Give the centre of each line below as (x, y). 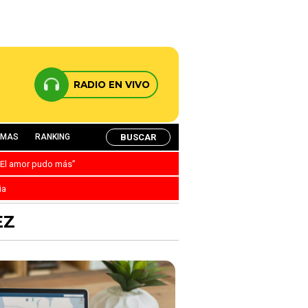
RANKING (53, 137)
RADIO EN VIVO (112, 85)
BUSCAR (138, 137)
